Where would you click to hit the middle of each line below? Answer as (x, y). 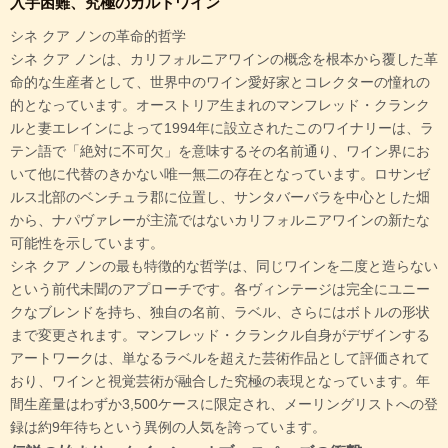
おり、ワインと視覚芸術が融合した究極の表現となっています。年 (220, 381)
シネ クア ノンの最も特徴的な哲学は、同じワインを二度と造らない (224, 266)
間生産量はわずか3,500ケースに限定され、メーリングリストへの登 (224, 404)
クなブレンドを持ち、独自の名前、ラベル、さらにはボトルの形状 (220, 312)
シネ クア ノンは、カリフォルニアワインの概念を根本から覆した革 (224, 59)
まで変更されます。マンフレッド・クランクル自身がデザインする (220, 335)
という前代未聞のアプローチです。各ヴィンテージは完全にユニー (220, 289)
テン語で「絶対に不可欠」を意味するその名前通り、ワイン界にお (220, 151)
